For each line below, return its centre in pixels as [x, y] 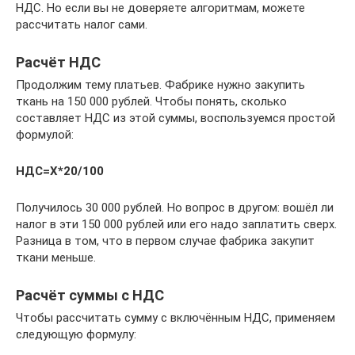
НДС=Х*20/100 [60, 171]
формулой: [45, 135]
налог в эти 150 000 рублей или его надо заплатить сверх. [176, 224]
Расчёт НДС [58, 62]
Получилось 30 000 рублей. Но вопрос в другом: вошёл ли [175, 208]
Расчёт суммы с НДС [90, 295]
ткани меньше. [56, 258]
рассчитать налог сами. [82, 25]
